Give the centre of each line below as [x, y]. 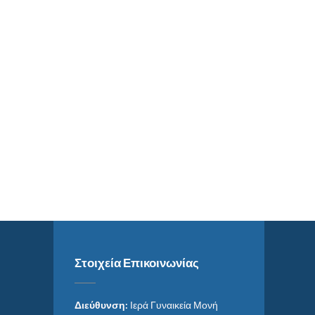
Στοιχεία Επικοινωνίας [137, 262]
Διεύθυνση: [102, 304]
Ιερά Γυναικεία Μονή [174, 304]
